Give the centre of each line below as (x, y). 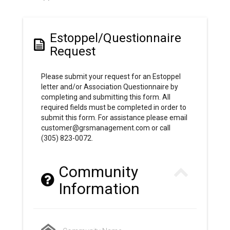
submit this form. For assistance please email (114, 117)
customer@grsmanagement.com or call (106, 128)
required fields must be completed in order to (113, 107)
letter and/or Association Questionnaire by (109, 87)
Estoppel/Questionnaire (115, 38)
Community (98, 171)
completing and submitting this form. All (106, 97)
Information (99, 188)
